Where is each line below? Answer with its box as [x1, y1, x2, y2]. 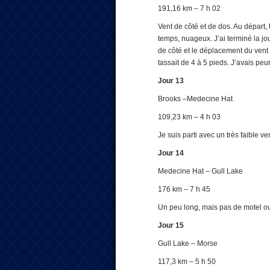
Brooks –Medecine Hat [158, 95, 233, 103]
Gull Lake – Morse [158, 239, 218, 248]
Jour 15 [158, 221, 184, 230]
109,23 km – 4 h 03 [158, 113, 221, 121]
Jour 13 [158, 77, 184, 85]
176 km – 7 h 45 [158, 185, 210, 193]
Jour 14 [158, 149, 184, 157]
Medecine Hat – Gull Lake [158, 167, 243, 175]
